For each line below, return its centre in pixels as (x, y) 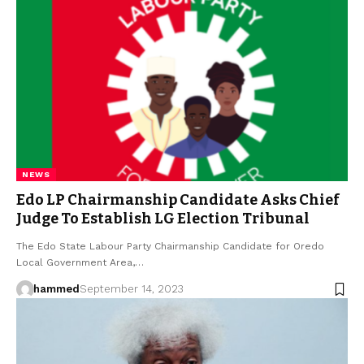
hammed (56, 289)
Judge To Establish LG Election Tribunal (163, 219)
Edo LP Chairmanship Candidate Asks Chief (178, 200)
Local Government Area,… (80, 263)
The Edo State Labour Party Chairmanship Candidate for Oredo (170, 247)
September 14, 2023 (131, 289)
